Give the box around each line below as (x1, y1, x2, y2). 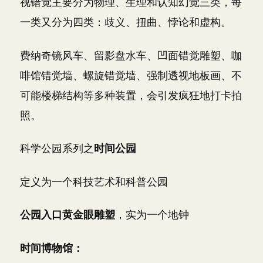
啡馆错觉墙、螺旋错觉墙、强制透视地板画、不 (20, 69, 242, 82)
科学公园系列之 (20, 142, 94, 154)
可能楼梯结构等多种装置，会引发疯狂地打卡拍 (20, 89, 242, 102)
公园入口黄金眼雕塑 (20, 208, 115, 221)
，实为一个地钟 (115, 208, 189, 221)
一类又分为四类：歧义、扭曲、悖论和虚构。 (20, 16, 231, 28)
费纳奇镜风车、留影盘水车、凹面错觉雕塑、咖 (20, 49, 242, 62)
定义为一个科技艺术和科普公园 (20, 175, 168, 188)
